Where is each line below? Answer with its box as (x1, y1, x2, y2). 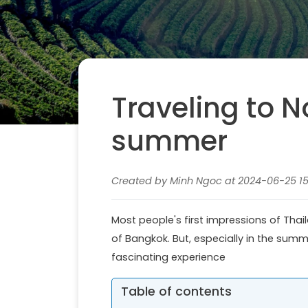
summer (111, 121, 228, 160)
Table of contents (120, 283, 232, 300)
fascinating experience (111, 250, 225, 264)
